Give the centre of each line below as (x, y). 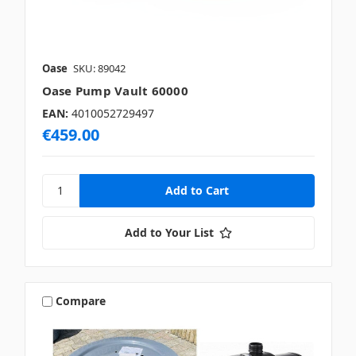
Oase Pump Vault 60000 (115, 90)
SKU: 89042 (99, 68)
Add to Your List (169, 232)
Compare (81, 301)
